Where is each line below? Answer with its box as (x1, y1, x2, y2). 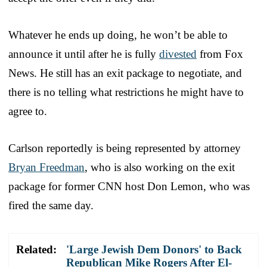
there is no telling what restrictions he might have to (8, 85, 244, 98)
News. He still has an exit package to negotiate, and (8, 66, 242, 79)
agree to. (8, 104, 47, 117)
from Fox (197, 47, 243, 60)
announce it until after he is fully (8, 47, 159, 60)
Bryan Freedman (8, 160, 85, 173)
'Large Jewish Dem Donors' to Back (66, 243, 242, 256)
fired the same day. (8, 198, 94, 212)
